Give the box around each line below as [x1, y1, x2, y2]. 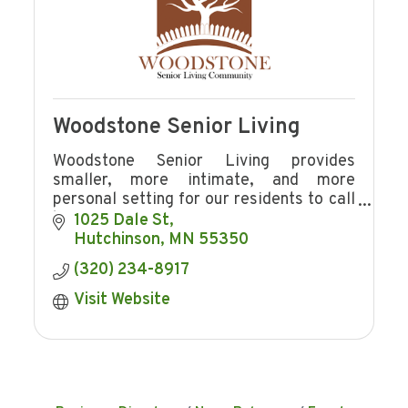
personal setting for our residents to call [53, 189, 355, 211]
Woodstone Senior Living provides [53, 151, 355, 173]
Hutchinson [73, 229, 160, 251]
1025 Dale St [73, 210, 169, 232]
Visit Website [73, 290, 170, 311]
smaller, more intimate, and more [53, 170, 355, 192]
